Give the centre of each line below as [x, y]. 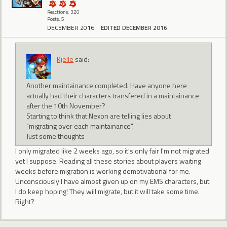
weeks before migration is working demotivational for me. [103, 171]
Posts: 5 [56, 19]
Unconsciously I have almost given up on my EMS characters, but [112, 181]
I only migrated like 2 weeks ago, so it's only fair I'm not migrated [112, 150]
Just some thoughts [56, 136]
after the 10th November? [66, 106]
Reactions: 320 [63, 12]
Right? [25, 201]
